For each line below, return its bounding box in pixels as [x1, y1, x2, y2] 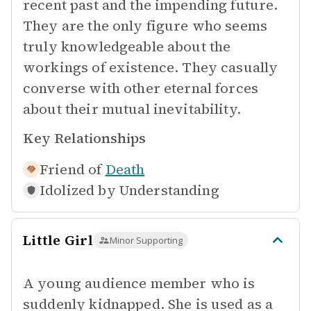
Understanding [119, 180, 219, 200]
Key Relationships [23, 128, 146, 148]
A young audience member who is [23, 274, 255, 293]
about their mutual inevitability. [23, 99, 241, 119]
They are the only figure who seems [23, 16, 268, 35]
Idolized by [40, 180, 116, 200]
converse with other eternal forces [23, 78, 259, 98]
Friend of [40, 160, 102, 179]
